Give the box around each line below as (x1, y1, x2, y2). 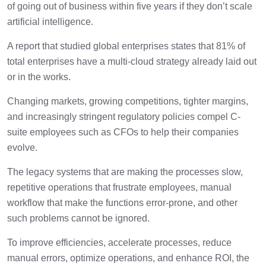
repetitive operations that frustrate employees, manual (7, 182, 232, 192)
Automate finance (36, 73, 116, 85)
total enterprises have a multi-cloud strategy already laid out (7, 56, 256, 66)
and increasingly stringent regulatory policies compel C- (7, 112, 240, 122)
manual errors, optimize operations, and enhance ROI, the (7, 253, 249, 263)
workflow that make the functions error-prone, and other (7, 198, 237, 208)
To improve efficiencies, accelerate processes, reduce (7, 237, 232, 248)
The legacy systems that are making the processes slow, (7, 167, 243, 177)
